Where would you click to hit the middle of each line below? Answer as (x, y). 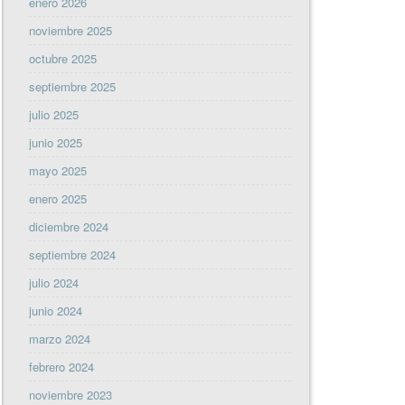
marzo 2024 (60, 338)
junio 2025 (56, 142)
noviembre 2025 (71, 30)
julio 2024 (54, 282)
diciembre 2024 (69, 226)
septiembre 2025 (73, 86)
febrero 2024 (62, 366)
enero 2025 (58, 198)
